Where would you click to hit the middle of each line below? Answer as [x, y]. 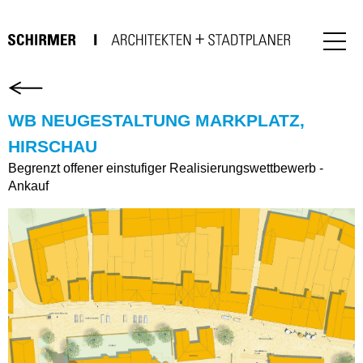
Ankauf [28, 186]
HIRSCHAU [53, 146]
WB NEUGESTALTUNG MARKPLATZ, [156, 120]
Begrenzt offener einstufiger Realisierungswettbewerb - [166, 168]
